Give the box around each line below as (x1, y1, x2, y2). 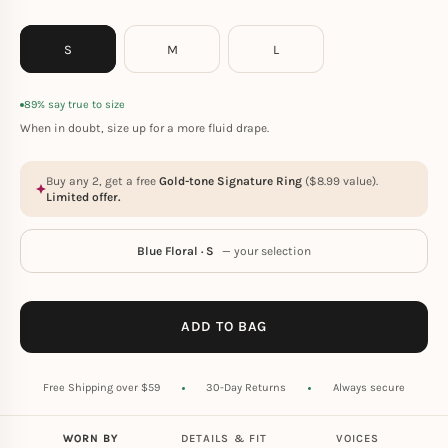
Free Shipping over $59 (43, 381, 161, 394)
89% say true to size (24, 98, 125, 111)
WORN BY (62, 431, 119, 445)
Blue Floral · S (137, 244, 218, 258)
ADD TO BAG (180, 318, 268, 335)
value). (340, 174, 378, 188)
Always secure (332, 381, 405, 394)
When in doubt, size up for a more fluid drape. (20, 121, 269, 135)
